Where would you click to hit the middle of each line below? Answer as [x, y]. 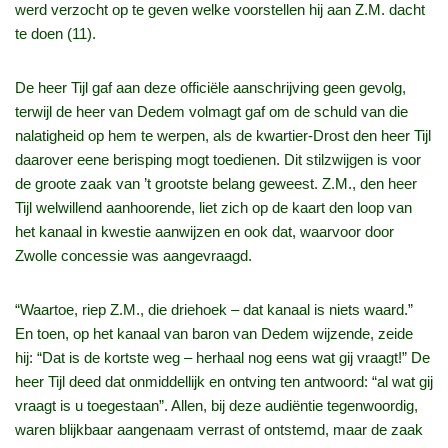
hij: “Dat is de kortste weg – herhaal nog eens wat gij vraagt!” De [222, 358]
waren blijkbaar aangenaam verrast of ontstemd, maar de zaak [219, 430]
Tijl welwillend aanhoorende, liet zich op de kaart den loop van [213, 208]
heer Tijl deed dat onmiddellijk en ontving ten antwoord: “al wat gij [224, 382]
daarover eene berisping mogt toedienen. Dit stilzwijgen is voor [218, 160]
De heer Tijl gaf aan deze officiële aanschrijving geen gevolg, [210, 88]
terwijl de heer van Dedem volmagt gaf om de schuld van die [211, 112]
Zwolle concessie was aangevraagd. [133, 256]
